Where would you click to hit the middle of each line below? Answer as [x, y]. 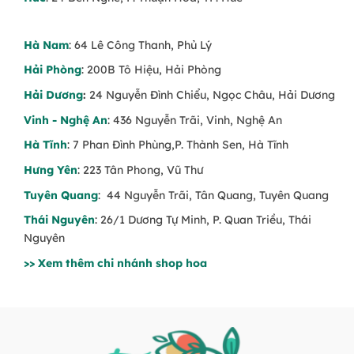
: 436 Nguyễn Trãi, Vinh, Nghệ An [194, 120]
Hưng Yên [50, 169]
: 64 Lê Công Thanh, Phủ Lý [140, 45]
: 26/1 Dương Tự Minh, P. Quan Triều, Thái [203, 220]
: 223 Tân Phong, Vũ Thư [140, 169]
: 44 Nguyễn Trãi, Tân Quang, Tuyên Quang [213, 195]
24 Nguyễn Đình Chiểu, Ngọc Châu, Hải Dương [212, 95]
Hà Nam [46, 45]
